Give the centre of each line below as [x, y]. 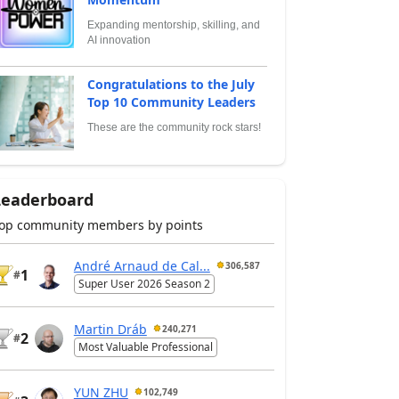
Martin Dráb [110, 329]
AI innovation [118, 40]
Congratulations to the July [171, 84]
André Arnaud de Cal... [142, 265]
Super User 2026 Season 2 [144, 284]
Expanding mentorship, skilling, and [173, 24]
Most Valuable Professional [145, 347]
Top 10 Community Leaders [171, 102]
